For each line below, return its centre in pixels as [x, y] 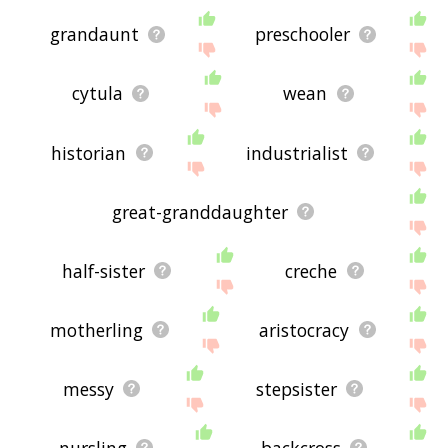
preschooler [302, 34]
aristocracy [304, 329]
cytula [97, 93]
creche [311, 270]
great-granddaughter [199, 211]
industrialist [296, 152]
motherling [96, 329]
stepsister [296, 388]
